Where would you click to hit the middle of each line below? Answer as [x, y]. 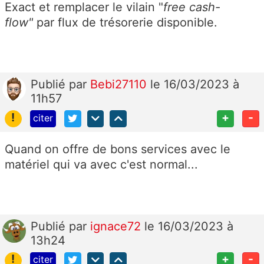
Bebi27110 [120, 84]
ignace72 [117, 226]
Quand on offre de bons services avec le [118, 149]
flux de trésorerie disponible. [138, 22]
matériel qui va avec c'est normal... [101, 164]
